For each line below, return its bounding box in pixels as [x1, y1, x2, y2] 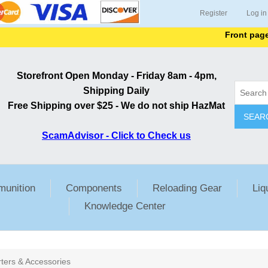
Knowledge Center [84, 200, 166, 212]
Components [66, 182, 122, 194]
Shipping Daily [83, 86, 150, 96]
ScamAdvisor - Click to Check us [42, 130, 191, 141]
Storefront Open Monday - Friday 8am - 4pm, [16, 71, 217, 81]
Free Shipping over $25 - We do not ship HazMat [8, 100, 225, 111]
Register [200, 9, 227, 17]
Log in [246, 9, 267, 17]
